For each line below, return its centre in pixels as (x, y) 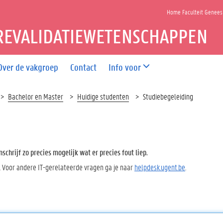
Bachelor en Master (36, 96)
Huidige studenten (103, 96)
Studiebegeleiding (168, 96)
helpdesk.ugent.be (160, 167)
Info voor (125, 67)
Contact (84, 67)
